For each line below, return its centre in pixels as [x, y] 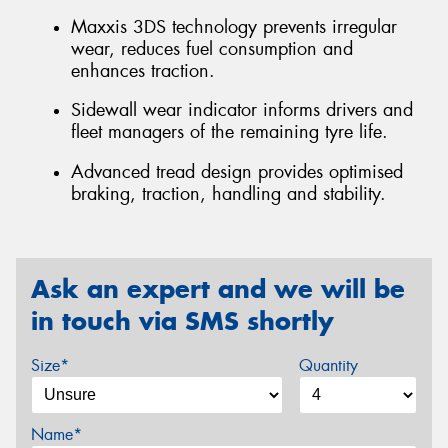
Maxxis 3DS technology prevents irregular [234, 26]
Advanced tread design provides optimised [237, 171]
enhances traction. [143, 70]
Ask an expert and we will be [218, 289]
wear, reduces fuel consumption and [212, 48]
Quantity [328, 365]
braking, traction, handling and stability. [228, 193]
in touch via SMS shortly [182, 321]
